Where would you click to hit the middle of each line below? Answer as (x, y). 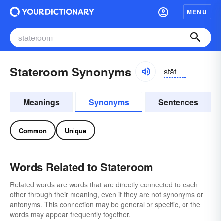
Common (33, 130)
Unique (75, 130)
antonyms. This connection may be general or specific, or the (105, 204)
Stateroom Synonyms (71, 72)
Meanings (41, 102)
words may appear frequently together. (70, 214)
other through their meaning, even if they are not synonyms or (107, 194)
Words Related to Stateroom (82, 167)
